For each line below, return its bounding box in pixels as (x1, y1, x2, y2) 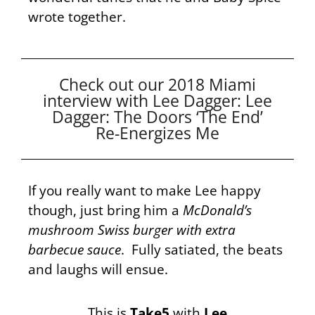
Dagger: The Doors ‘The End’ (52, 105, 263, 128)
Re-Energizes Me (96, 121, 219, 144)
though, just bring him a (28, 200, 183, 219)
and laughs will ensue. (28, 259, 168, 278)
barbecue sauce (28, 239, 121, 259)
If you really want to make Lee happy (28, 180, 261, 200)
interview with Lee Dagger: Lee (43, 89, 272, 112)
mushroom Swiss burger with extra (28, 219, 236, 239)
